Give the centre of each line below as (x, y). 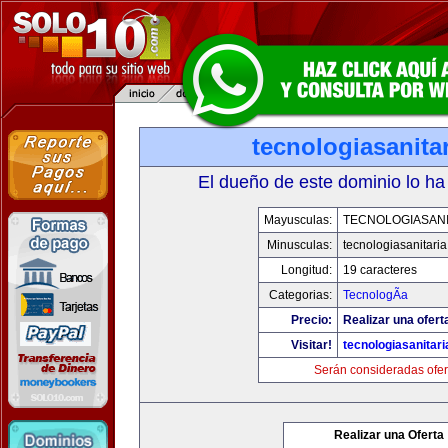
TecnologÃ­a (375, 295)
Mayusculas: (298, 220)
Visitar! (311, 345)
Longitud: (306, 270)
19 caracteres (380, 270)
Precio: (311, 320)
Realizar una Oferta (389, 435)
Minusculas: (299, 245)
